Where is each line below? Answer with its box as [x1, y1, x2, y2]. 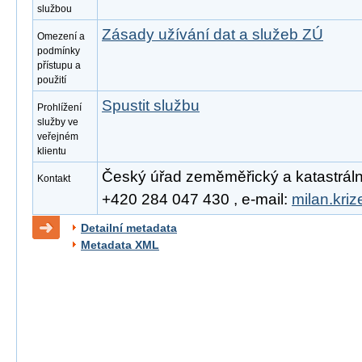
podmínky [37, 45, 80, 57]
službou [37, 3, 72, 15]
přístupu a [37, 60, 81, 71]
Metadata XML [81, 238, 159, 251]
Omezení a [37, 31, 85, 42]
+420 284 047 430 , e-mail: [102, 191, 292, 208]
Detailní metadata [81, 221, 177, 234]
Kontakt [37, 173, 70, 184]
